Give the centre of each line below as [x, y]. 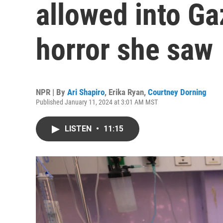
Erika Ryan [126, 92]
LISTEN [79, 129]
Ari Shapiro [86, 92]
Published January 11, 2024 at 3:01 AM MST [97, 102]
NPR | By [52, 92]
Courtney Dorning [177, 92]
